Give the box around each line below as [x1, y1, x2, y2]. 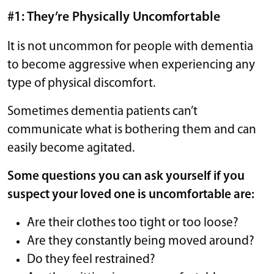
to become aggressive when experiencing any [7, 58, 255, 72]
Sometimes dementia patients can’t [7, 105, 198, 118]
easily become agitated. [7, 141, 135, 155]
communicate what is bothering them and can [7, 123, 256, 136]
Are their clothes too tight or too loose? [27, 216, 239, 229]
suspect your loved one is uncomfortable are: [7, 188, 254, 201]
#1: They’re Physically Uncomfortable [7, 10, 220, 24]
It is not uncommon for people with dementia [7, 40, 253, 53]
